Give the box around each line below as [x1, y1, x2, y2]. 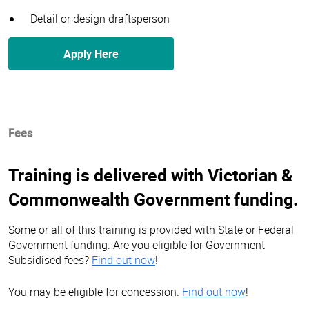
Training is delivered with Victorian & [8, 163, 292, 186]
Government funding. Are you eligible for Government [8, 237, 265, 252]
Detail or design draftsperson [30, 10, 170, 26]
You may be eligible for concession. [8, 283, 182, 299]
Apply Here [63, 46, 119, 61]
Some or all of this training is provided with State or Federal [8, 221, 294, 237]
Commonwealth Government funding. [8, 187, 298, 210]
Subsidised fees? [8, 252, 92, 268]
